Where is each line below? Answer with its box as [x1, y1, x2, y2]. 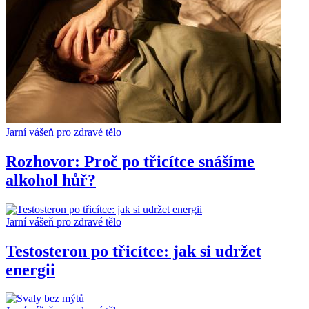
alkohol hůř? [6, 170, 96, 189]
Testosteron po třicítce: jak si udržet [6, 241, 261, 260]
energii [6, 260, 55, 279]
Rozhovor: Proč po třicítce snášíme [6, 152, 255, 170]
